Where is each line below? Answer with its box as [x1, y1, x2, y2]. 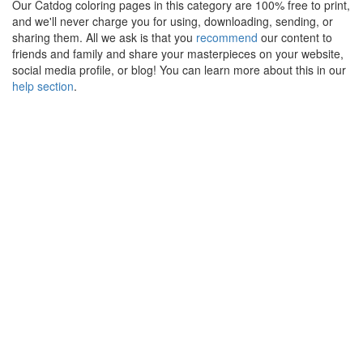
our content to [258, 29, 332, 45]
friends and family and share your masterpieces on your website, [12, 45, 344, 62]
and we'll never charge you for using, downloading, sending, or [12, 13, 333, 29]
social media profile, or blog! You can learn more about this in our [12, 62, 346, 78]
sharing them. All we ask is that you [12, 29, 196, 45]
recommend [196, 29, 258, 45]
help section [12, 78, 74, 94]
